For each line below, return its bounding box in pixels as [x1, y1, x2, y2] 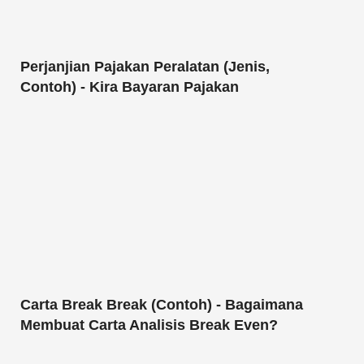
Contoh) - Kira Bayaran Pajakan [20, 78, 239, 95]
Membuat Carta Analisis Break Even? [20, 316, 278, 333]
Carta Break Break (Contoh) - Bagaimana [20, 296, 303, 313]
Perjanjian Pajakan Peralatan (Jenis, [20, 58, 270, 75]
